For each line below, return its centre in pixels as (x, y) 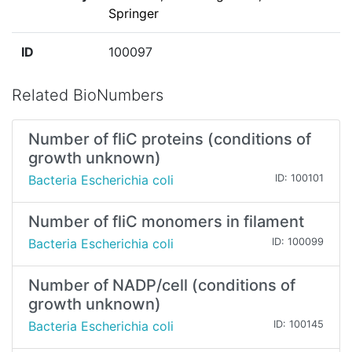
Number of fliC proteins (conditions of (170, 139)
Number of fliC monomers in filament (166, 222)
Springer (134, 14)
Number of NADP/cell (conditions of (162, 286)
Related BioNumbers (88, 95)
